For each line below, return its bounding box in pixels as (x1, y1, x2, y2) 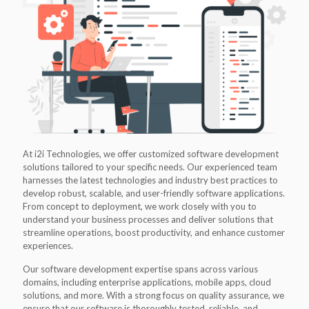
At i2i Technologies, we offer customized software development (23, 148, 279, 160)
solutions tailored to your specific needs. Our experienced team (23, 161, 277, 173)
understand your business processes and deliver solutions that (23, 214, 273, 226)
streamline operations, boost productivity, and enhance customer (23, 227, 285, 239)
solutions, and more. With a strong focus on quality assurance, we (23, 290, 284, 301)
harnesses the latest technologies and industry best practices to (23, 175, 278, 186)
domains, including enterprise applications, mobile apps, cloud (23, 277, 271, 288)
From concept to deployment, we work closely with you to (23, 201, 257, 212)
